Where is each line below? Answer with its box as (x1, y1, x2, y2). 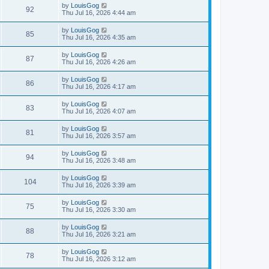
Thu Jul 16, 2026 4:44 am (62, 9, 136, 17)
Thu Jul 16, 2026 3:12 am (62, 255, 136, 263)
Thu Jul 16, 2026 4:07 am (62, 107, 136, 115)
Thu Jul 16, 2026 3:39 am (62, 181, 136, 189)
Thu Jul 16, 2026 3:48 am (62, 157, 136, 165)
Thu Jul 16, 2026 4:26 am (62, 58, 136, 66)
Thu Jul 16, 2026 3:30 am (62, 206, 136, 214)
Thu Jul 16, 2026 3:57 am (62, 132, 136, 140)
